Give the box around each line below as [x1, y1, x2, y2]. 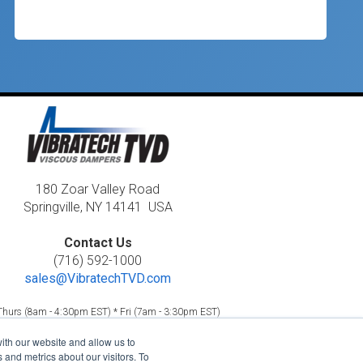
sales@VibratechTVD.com [24, 270, 172, 286]
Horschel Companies [85, 334, 180, 346]
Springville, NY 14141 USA [23, 199, 173, 215]
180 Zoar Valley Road [36, 181, 160, 197]
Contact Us [63, 234, 132, 250]
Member [179, 334, 217, 346]
